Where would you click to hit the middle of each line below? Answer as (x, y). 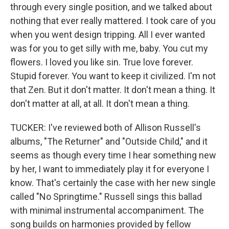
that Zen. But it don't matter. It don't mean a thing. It (113, 90)
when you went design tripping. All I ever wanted (108, 35)
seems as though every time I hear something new (113, 155)
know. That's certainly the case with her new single (113, 183)
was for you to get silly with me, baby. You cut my (109, 48)
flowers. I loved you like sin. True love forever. (102, 62)
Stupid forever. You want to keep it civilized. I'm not (113, 76)
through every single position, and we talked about (111, 7)
